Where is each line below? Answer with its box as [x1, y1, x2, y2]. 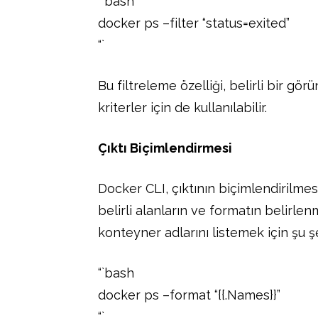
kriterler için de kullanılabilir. [98, 99, 267, 115]
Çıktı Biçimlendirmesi [98, 140, 232, 155]
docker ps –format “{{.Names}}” [98, 287, 280, 302]
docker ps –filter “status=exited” [98, 15, 290, 31]
